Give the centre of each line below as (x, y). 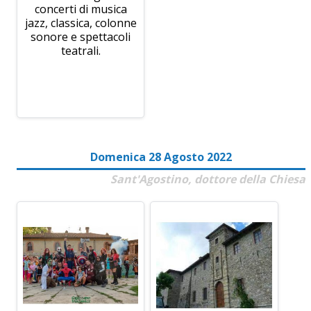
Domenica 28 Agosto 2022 (161, 157)
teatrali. (81, 50)
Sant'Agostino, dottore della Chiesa (208, 179)
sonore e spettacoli (81, 36)
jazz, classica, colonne (81, 23)
